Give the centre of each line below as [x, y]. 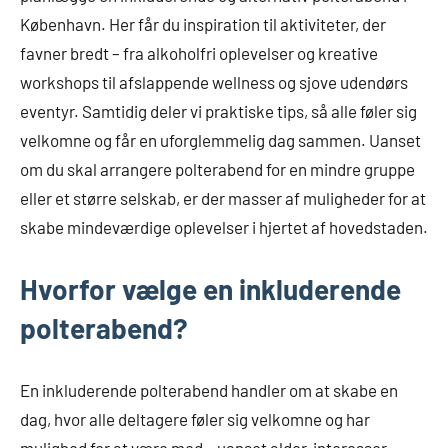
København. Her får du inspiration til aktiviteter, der [203, 24]
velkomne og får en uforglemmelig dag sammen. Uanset [220, 140]
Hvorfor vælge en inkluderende [210, 289]
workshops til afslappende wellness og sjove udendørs [214, 82]
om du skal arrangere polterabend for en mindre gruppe [217, 169]
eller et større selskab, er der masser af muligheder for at [223, 198]
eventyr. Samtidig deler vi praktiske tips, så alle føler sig [218, 111]
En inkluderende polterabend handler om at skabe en [209, 390]
